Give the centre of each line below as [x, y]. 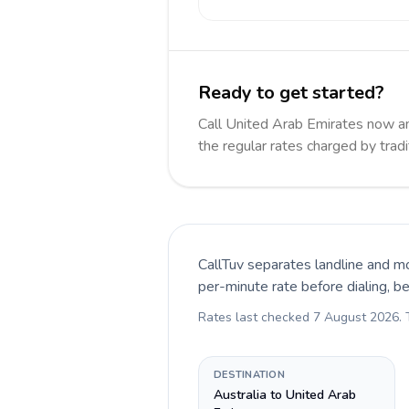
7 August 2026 [356, 317]
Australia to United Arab [285, 395]
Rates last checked [256, 317]
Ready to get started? [291, 93]
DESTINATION [250, 375]
